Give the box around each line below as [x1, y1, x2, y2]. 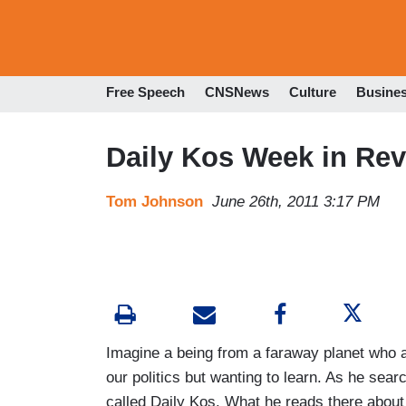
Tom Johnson [106, 192, 203, 210]
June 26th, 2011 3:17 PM [212, 192, 380, 210]
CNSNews [205, 84, 269, 101]
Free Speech [106, 84, 185, 101]
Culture [289, 84, 336, 101]
